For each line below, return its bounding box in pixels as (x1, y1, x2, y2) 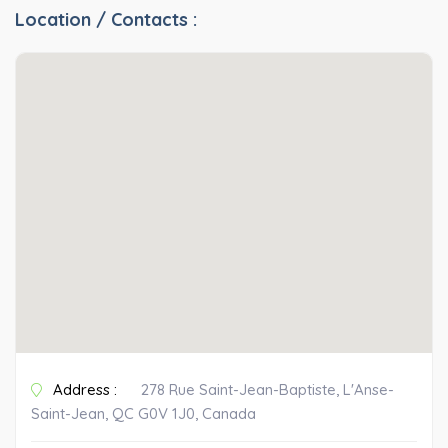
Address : (49, 380, 117, 399)
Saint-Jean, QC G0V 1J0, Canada (31, 404, 256, 423)
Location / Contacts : (15, 8, 197, 31)
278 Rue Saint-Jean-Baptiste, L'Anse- (141, 380, 394, 399)
